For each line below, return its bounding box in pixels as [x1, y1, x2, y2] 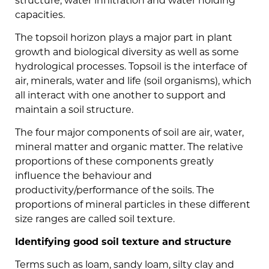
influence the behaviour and [15, 172, 152, 182]
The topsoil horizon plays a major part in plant [15, 34, 232, 44]
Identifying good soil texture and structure [15, 238, 231, 248]
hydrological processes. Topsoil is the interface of [15, 62, 247, 73]
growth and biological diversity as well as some [15, 48, 239, 58]
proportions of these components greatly [15, 157, 214, 168]
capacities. [15, 11, 65, 21]
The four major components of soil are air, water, [15, 128, 244, 139]
